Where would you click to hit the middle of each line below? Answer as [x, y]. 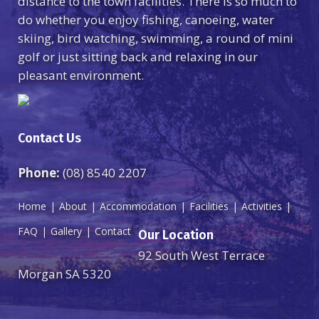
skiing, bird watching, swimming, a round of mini [156, 38]
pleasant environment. [81, 75]
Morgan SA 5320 [64, 274]
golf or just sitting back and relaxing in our [138, 57]
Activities [262, 206]
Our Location [176, 235]
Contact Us [49, 138]
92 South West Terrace [202, 255]
